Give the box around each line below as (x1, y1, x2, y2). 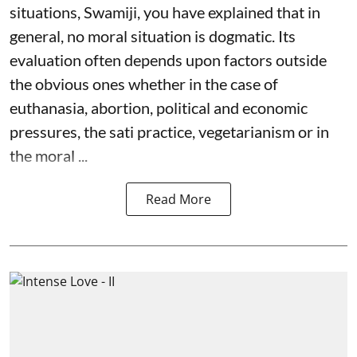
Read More (146, 190, 211, 208)
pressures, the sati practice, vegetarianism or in (10, 121, 329, 141)
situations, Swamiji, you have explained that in (10, 2, 320, 22)
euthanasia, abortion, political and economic (10, 97, 308, 117)
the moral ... (10, 145, 88, 165)
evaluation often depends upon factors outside (10, 49, 327, 69)
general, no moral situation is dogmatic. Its (10, 25, 296, 45)
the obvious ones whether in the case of (10, 73, 278, 93)
